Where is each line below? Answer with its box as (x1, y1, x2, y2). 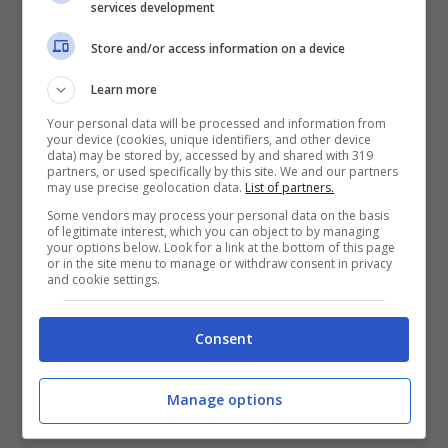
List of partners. (245, 179, 335, 196)
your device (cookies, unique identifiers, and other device (47, 131, 372, 148)
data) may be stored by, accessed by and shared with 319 (47, 147, 374, 164)
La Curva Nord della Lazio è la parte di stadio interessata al (30, 379, 405, 396)
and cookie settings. (47, 271, 161, 288)
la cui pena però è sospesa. (84, 55, 336, 77)
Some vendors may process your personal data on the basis (47, 207, 390, 224)
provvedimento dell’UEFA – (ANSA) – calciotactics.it (30, 404, 354, 421)
